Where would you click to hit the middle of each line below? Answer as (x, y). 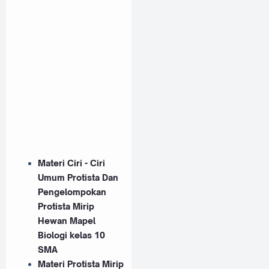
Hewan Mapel (67, 221)
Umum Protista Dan (78, 178)
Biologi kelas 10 (71, 235)
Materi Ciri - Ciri (71, 163)
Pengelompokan (72, 192)
